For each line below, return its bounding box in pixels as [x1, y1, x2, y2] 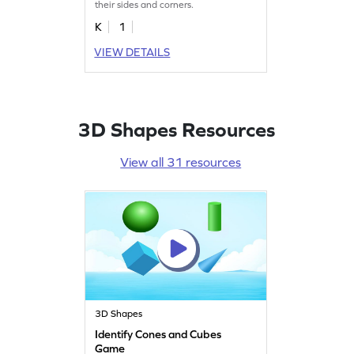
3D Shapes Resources [77, 117, 275, 141]
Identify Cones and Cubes [95, 327, 222, 341]
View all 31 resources [120, 154, 242, 169]
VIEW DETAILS [94, 45, 171, 58]
